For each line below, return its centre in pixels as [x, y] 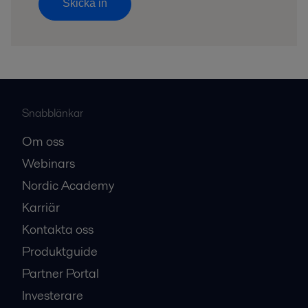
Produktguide [60, 252]
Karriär [41, 208]
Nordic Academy [68, 186]
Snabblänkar [53, 113]
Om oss [43, 142]
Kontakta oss [58, 230]
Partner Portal [60, 274]
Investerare [53, 296]
